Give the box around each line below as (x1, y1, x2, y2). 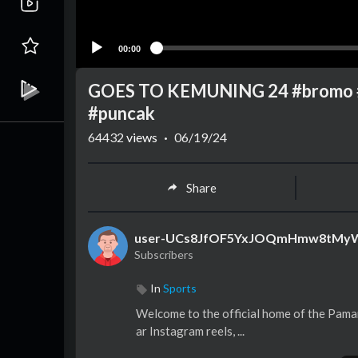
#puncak (88, 102, 155, 125)
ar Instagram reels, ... (136, 324, 245, 339)
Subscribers (134, 248, 193, 262)
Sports (163, 281, 197, 296)
